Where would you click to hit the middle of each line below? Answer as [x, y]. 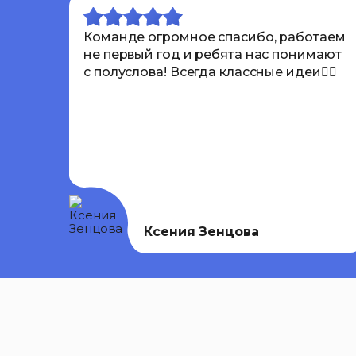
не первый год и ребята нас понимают [213, 54]
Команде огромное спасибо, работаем [215, 37]
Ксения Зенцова [201, 231]
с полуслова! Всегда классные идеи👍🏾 [210, 72]
